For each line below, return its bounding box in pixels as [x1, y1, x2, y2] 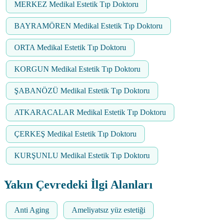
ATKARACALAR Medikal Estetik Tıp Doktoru [14, 108, 166, 117]
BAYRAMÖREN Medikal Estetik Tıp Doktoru [14, 22, 163, 30]
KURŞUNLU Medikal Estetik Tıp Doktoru [14, 151, 150, 160]
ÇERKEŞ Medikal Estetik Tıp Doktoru [14, 130, 137, 138]
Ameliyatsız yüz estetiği [72, 206, 145, 215]
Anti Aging [14, 206, 49, 215]
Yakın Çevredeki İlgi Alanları [4, 178, 153, 192]
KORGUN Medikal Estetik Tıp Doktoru [14, 65, 140, 74]
